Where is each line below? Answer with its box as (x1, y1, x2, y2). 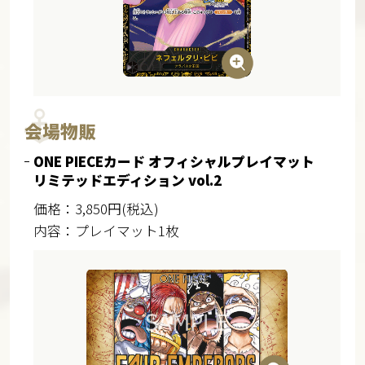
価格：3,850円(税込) (33, 199, 159, 219)
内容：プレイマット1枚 (33, 221, 179, 241)
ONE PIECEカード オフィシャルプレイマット (33, 152, 314, 172)
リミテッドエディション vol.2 (33, 170, 222, 191)
